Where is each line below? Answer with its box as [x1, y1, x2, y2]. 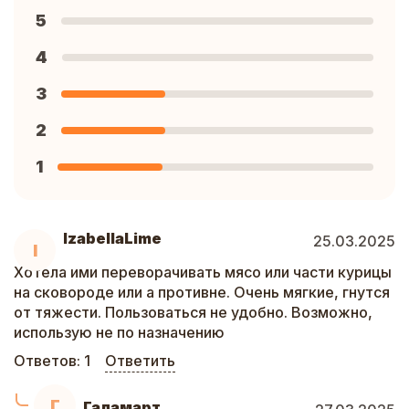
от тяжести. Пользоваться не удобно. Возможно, [14, 303, 372, 321]
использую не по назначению [14, 323, 225, 341]
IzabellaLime [63, 229, 162, 247]
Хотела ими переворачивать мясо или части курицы [14, 263, 392, 281]
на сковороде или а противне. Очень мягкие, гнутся [14, 283, 390, 301]
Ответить [105, 351, 175, 370]
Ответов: [14, 351, 84, 370]
